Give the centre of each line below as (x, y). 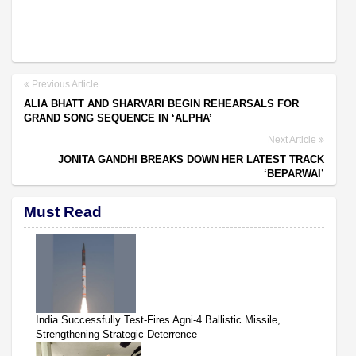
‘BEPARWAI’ (294, 173)
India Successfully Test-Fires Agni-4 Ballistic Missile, (158, 319)
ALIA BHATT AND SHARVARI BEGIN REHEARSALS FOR (161, 103)
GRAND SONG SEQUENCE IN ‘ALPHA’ (118, 118)
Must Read (63, 211)
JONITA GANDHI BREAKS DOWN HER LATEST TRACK (191, 159)
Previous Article (64, 84)
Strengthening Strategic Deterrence (116, 334)
